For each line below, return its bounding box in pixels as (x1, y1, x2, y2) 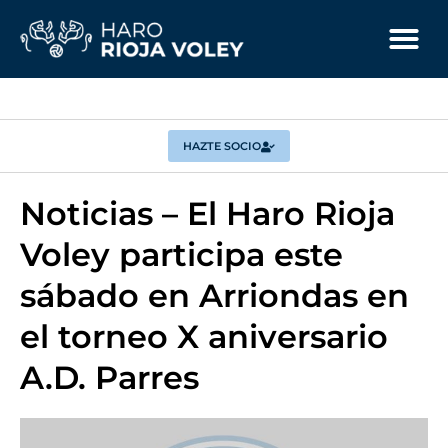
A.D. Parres (20, 358, 199, 397)
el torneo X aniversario (20, 317, 388, 356)
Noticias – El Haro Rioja (20, 194, 395, 233)
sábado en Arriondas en (20, 276, 409, 315)
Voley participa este (20, 235, 343, 274)
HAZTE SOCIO (183, 139, 261, 153)
